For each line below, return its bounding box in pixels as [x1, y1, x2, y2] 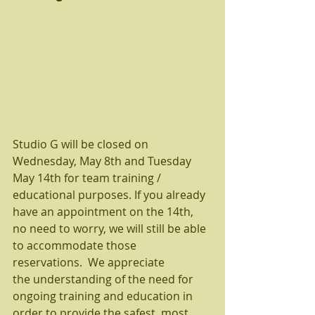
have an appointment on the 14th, [13, 203, 196, 219]
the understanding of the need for [13, 271, 196, 287]
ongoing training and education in [13, 288, 195, 304]
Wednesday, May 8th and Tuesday [13, 153, 194, 169]
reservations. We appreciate [13, 254, 167, 270]
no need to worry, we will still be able [13, 220, 209, 236]
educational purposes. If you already [13, 186, 208, 202]
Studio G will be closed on [13, 136, 151, 152]
